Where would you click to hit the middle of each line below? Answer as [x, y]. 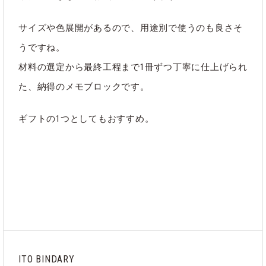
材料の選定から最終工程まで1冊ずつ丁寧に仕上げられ [133, 67]
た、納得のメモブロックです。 [84, 87]
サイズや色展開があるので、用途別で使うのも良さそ [131, 28]
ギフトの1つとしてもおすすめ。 [86, 119]
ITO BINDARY [47, 259]
